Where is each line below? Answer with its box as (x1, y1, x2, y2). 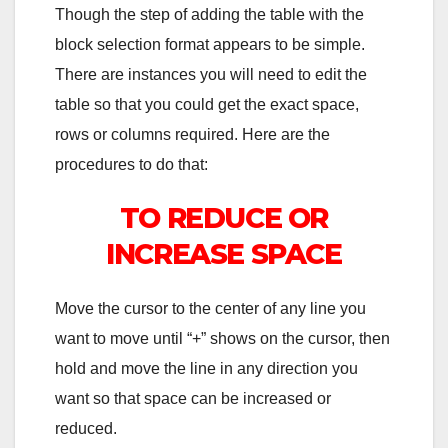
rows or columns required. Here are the (55, 125, 330, 143)
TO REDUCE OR (119, 200, 329, 235)
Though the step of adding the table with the (55, 5, 364, 23)
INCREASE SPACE (106, 236, 342, 271)
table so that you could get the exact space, (55, 95, 359, 113)
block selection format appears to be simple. (55, 35, 365, 53)
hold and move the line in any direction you (55, 360, 358, 378)
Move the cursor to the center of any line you (55, 300, 366, 318)
